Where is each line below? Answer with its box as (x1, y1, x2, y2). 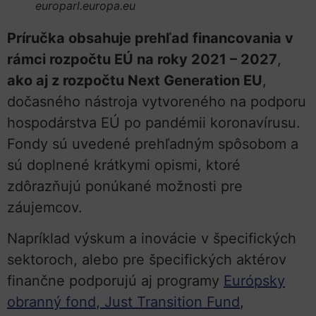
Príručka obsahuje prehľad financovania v (7, 29, 293, 47)
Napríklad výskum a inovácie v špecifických (7, 230, 296, 248)
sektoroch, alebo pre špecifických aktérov (7, 251, 286, 269)
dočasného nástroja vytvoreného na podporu (7, 92, 306, 110)
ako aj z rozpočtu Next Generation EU (7, 71, 262, 89)
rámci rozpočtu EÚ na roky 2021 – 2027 (7, 50, 277, 68)
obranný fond (7, 293, 96, 311)
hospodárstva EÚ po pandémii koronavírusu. (7, 114, 300, 131)
